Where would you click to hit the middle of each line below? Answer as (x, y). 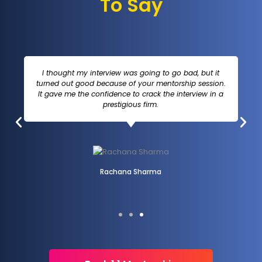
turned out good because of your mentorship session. (131, 84)
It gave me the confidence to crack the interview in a (131, 94)
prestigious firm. (131, 105)
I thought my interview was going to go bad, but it (131, 73)
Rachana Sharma (131, 172)
